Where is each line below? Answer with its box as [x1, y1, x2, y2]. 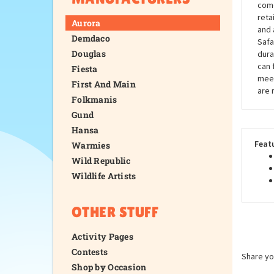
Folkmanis [72, 94, 117, 105]
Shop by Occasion [72, 261, 147, 273]
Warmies [72, 139, 110, 151]
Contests [72, 246, 108, 257]
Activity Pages [72, 231, 133, 242]
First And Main [72, 78, 136, 90]
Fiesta [72, 63, 98, 75]
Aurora [72, 17, 101, 29]
